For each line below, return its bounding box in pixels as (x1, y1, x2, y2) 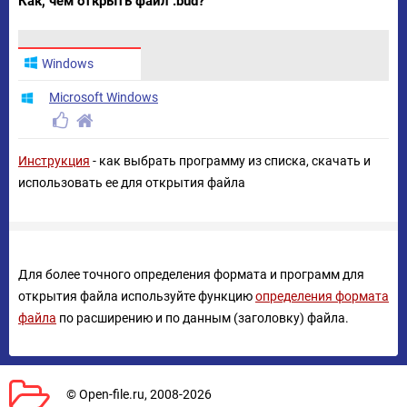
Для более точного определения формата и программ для (18, 267, 364, 282)
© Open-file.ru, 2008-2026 (66, 387, 212, 402)
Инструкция (18, 154, 90, 168)
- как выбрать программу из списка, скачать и (90, 154, 371, 168)
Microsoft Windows (49, 90, 158, 104)
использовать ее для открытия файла (18, 175, 245, 190)
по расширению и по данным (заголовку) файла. (56, 311, 349, 325)
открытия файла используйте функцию (18, 289, 255, 303)
